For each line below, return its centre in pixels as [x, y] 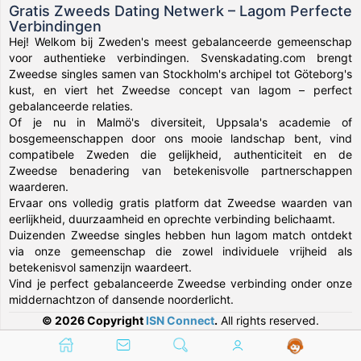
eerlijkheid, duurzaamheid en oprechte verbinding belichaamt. [172, 218]
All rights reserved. [268, 320]
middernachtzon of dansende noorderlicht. [122, 299]
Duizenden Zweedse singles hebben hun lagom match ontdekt [180, 234]
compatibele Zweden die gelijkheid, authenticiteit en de [180, 154]
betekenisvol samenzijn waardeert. [101, 267]
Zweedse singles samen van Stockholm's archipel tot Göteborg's [180, 73]
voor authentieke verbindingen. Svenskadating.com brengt [180, 57]
